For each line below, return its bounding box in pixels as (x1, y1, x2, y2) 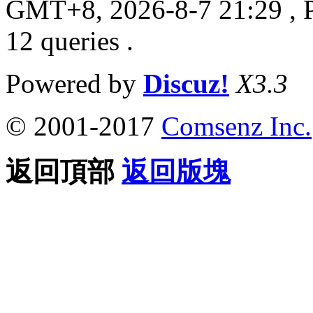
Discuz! (143, 68, 229, 99)
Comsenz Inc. (161, 110, 312, 141)
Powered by (6, 68, 143, 99)
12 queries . (6, 25, 133, 56)
